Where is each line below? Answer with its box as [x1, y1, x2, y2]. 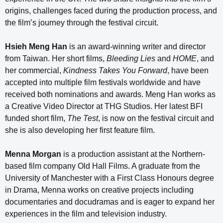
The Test [67, 113, 98, 122]
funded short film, [5, 113, 67, 122]
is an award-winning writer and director [67, 42, 206, 51]
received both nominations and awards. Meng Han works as [5, 90, 216, 99]
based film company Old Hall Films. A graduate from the [5, 161, 200, 170]
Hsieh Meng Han [5, 42, 67, 51]
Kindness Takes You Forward [63, 66, 167, 75]
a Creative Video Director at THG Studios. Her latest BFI [5, 102, 203, 111]
